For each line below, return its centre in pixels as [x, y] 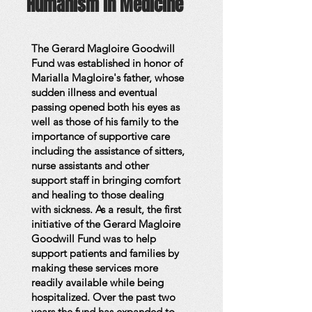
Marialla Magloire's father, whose [108, 78]
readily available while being [97, 282]
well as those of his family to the [105, 122]
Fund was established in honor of [107, 63]
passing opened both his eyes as [106, 107]
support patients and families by [105, 253]
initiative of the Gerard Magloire [106, 224]
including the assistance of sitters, [108, 151]
